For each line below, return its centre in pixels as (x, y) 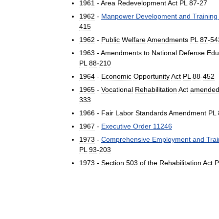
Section (113, 163)
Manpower (118, 16)
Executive (116, 126)
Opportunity (152, 77)
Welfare (134, 40)
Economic (116, 77)
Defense (192, 53)
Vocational (117, 90)
